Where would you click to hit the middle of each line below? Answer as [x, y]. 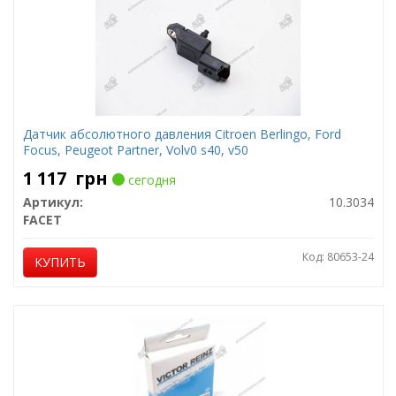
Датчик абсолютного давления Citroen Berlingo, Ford [182, 134]
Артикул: [53, 202]
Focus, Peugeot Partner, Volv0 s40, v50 [135, 150]
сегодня [150, 180]
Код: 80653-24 [338, 257]
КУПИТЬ [60, 262]
